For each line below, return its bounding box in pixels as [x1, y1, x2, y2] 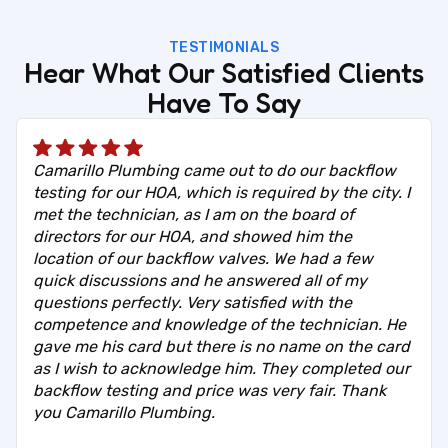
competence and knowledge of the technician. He [33, 315, 406, 335]
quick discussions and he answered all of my [33, 271, 367, 291]
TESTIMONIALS [168, 39, 280, 57]
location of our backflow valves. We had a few [33, 249, 373, 269]
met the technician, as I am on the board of [33, 205, 354, 225]
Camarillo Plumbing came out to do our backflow [33, 161, 396, 181]
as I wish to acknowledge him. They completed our [33, 359, 410, 379]
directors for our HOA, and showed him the [33, 227, 352, 247]
